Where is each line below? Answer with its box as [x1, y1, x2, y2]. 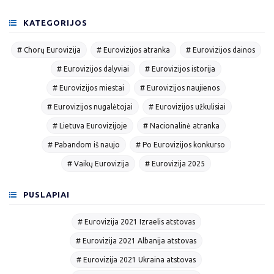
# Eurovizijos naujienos [140, 83, 220, 92]
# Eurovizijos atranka [97, 45, 170, 54]
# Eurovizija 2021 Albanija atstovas [76, 236, 196, 245]
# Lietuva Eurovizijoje [53, 121, 127, 130]
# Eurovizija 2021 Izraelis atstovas [77, 217, 195, 226]
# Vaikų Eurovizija [67, 159, 129, 168]
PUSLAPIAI [21, 190, 70, 199]
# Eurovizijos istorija [145, 64, 215, 73]
